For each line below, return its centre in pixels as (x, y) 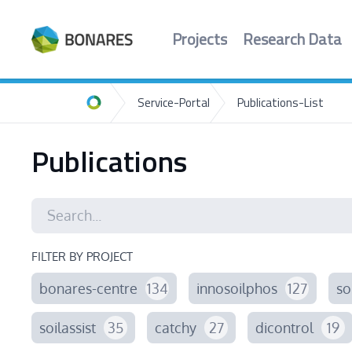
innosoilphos (237, 288)
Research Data (292, 40)
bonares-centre (88, 288)
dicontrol (284, 327)
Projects (199, 40)
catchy (176, 327)
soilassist (68, 327)
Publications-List (280, 104)
